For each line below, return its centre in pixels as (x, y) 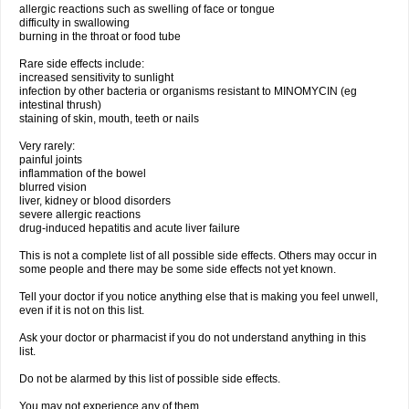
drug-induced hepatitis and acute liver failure (130, 228)
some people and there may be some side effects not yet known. (178, 269)
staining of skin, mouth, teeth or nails (109, 119)
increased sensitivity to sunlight (96, 78)
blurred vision (53, 187)
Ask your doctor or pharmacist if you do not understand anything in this (193, 338)
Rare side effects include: (82, 64)
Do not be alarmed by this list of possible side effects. (150, 379)
